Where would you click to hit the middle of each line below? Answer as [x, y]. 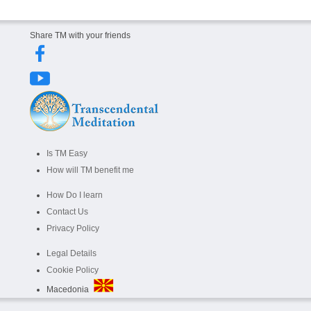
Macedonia [70, 289]
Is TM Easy [67, 153]
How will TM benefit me [90, 170]
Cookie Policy [73, 270]
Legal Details [72, 253]
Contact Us [67, 212]
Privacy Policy [73, 228]
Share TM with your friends [80, 35]
